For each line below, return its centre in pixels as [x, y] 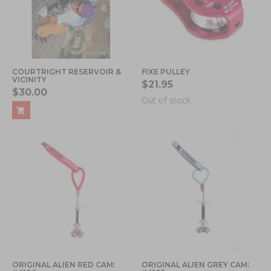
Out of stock [166, 100]
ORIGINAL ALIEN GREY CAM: [195, 264]
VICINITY [29, 79]
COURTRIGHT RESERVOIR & [67, 71]
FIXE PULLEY [166, 71]
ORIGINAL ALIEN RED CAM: [64, 264]
